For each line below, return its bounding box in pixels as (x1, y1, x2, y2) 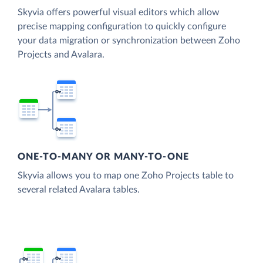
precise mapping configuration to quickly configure (18, 21, 226, 31)
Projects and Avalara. (18, 49, 104, 59)
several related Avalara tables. (18, 185, 140, 195)
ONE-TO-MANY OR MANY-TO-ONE (18, 152, 189, 162)
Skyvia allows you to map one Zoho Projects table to (18, 171, 234, 181)
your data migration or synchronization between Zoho (18, 35, 240, 45)
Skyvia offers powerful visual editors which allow (18, 7, 220, 17)
